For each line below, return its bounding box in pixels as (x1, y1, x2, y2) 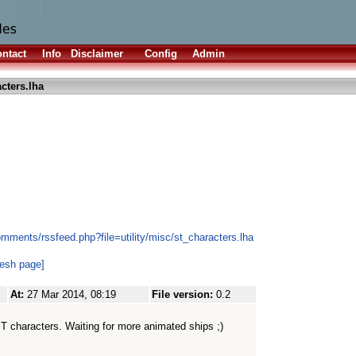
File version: (152, 288, 216, 300)
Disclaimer (71, 48, 123, 60)
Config (145, 48, 177, 60)
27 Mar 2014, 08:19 (27, 288, 116, 300)
